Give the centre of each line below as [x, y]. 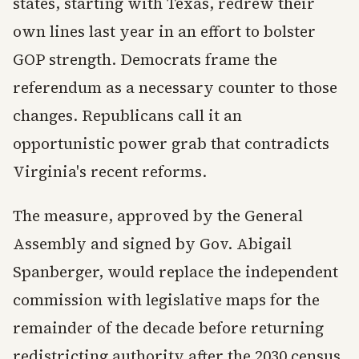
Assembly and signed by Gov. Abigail [152, 244]
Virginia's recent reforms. [110, 172]
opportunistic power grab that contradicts [171, 144]
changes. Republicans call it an [127, 116]
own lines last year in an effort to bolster [164, 32]
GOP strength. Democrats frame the [145, 60]
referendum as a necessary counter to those [175, 88]
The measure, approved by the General [158, 216]
